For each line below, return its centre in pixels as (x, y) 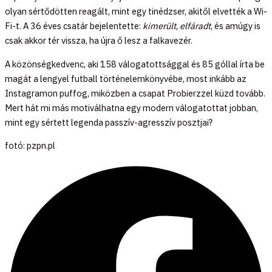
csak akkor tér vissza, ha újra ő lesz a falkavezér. (99, 41)
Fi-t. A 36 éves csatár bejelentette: (74, 26)
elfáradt (195, 26)
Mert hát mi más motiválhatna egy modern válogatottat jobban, (131, 107)
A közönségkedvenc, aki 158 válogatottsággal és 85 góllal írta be (135, 64)
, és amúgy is (236, 26)
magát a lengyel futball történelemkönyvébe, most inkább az (126, 78)
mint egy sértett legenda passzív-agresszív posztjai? (109, 122)
